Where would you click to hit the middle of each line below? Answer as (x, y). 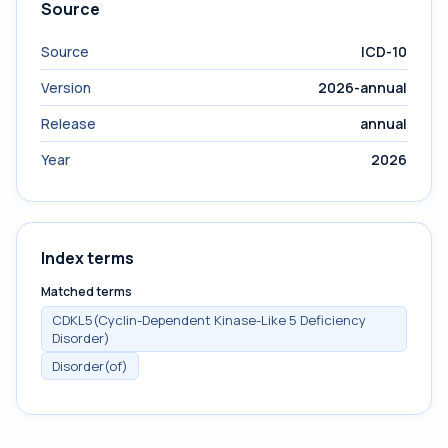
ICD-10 (384, 51)
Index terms (87, 258)
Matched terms (86, 291)
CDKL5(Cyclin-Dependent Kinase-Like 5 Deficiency (209, 320)
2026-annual (362, 87)
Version (66, 87)
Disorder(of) (90, 366)
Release (68, 123)
